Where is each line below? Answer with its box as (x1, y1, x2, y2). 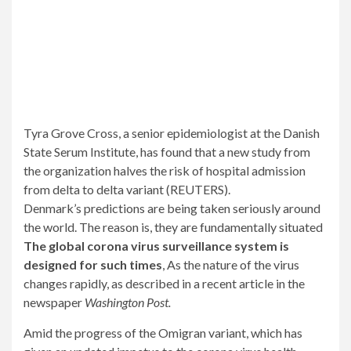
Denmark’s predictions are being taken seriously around (24, 200, 320, 215)
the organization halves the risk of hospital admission (24, 162, 306, 178)
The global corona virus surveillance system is (24, 237, 289, 253)
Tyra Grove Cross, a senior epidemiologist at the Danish (24, 125, 320, 140)
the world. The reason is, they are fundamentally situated (24, 219, 323, 234)
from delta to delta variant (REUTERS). (24, 181, 230, 197)
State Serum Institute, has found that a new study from (24, 143, 310, 159)
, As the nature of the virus (162, 256, 299, 272)
